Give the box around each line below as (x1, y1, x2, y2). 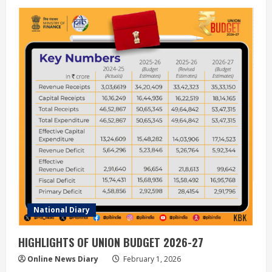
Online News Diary (27, 253, 98, 264)
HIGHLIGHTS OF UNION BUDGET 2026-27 (18, 234, 203, 250)
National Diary (33, 204, 90, 215)
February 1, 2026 (121, 253, 181, 264)
